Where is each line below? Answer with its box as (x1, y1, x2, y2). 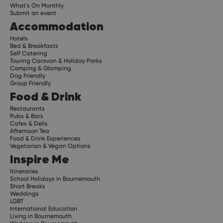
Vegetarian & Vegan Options (10, 142, 91, 150)
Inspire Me (10, 151, 69, 167)
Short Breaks (10, 183, 45, 190)
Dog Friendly (10, 72, 45, 80)
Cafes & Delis (10, 120, 48, 127)
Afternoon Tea (10, 127, 49, 135)
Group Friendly (10, 80, 51, 87)
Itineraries (10, 168, 38, 175)
